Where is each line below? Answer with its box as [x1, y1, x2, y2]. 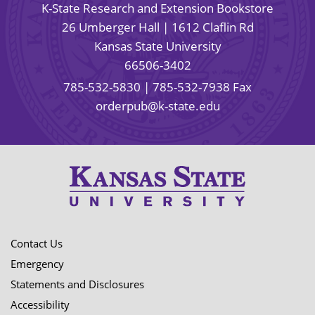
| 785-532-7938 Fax [141, 78, 252, 95]
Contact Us [11, 236, 63, 251]
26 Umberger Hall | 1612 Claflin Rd [61, 18, 254, 35]
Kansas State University [94, 37, 221, 54]
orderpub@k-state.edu [95, 97, 220, 114]
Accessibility [11, 297, 70, 312]
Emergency [11, 257, 64, 271]
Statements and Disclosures [11, 277, 144, 292]
